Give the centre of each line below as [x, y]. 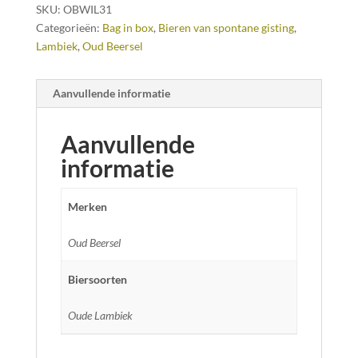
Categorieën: [69, 28]
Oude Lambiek [100, 316]
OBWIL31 [87, 10]
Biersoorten [97, 280]
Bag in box [127, 28]
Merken [88, 207]
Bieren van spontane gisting [226, 28]
